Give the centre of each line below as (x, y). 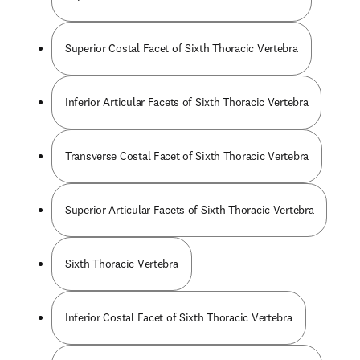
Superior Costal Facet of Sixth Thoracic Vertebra (182, 48)
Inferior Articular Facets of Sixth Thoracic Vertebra (187, 102)
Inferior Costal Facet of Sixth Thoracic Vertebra (179, 317)
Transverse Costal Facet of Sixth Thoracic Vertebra (187, 156)
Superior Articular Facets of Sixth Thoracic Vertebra (190, 210)
